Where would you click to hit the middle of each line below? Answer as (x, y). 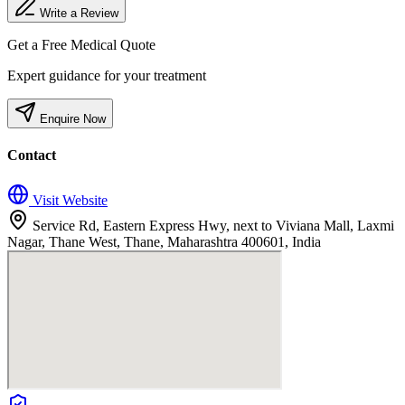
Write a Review (79, 14)
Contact (32, 155)
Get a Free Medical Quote (81, 45)
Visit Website (68, 200)
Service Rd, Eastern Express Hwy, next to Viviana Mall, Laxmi (213, 225)
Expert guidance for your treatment (107, 76)
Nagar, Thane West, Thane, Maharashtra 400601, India (164, 241)
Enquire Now (71, 119)
